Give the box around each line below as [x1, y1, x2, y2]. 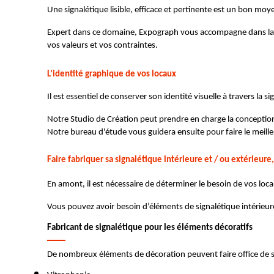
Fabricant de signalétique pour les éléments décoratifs [47, 223, 254, 232]
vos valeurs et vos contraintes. [47, 41, 158, 51]
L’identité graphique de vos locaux [47, 69, 178, 79]
